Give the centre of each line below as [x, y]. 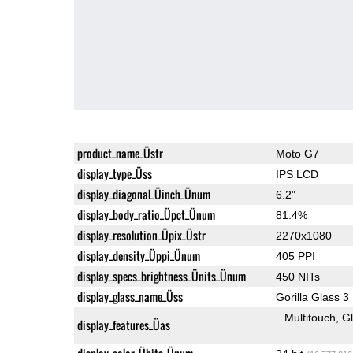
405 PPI [295, 256]
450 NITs [297, 276]
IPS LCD [297, 174]
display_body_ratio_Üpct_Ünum [146, 214]
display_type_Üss [114, 173]
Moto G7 [297, 153]
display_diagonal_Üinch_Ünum [143, 194]
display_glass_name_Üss [130, 296]
